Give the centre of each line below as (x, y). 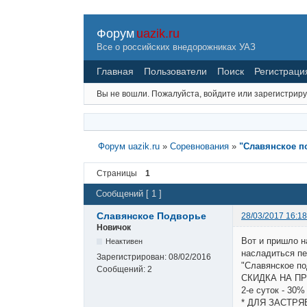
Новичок (114, 227)
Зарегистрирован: (133, 257)
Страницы (117, 173)
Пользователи (175, 71)
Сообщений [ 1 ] (129, 194)
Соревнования (199, 146)
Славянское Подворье (151, 216)
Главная (115, 71)
